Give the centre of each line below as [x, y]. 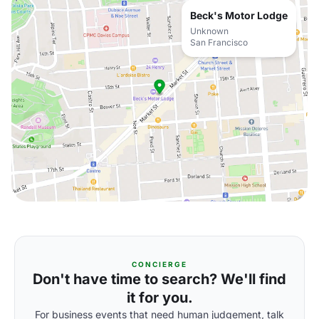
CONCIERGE [159, 264]
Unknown [209, 31]
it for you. [159, 298]
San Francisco [219, 42]
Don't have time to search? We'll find [159, 279]
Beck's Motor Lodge [239, 15]
